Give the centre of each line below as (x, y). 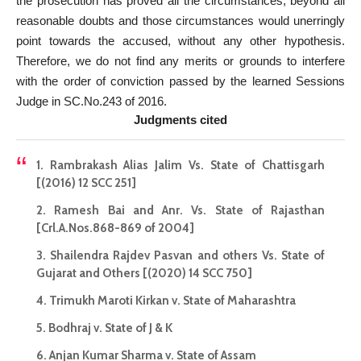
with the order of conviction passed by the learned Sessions (180, 81)
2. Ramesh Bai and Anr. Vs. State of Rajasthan (180, 211)
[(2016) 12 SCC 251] (86, 183)
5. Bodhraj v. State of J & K (104, 328)
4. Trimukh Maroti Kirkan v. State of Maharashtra (166, 301)
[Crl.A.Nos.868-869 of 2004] (115, 228)
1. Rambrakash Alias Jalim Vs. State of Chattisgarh (180, 166)
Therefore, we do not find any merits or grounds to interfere (180, 60)
